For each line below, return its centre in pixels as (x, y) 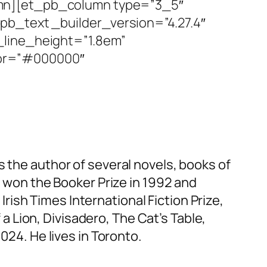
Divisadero (75, 218)
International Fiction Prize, (145, 201)
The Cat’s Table (157, 218)
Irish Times (34, 201)
